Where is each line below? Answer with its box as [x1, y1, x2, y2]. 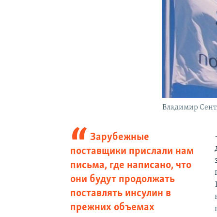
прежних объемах [70, 201, 155, 213]
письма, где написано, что [70, 159, 191, 171]
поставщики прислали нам [70, 145, 194, 157]
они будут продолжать [70, 173, 175, 185]
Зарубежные [90, 131, 150, 143]
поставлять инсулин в [70, 187, 171, 199]
